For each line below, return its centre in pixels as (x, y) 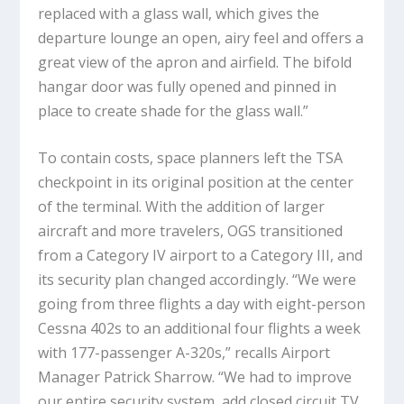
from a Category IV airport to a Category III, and (201, 256)
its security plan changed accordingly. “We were (197, 280)
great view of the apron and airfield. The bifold (195, 62)
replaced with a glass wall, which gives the (179, 13)
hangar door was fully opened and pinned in (188, 86)
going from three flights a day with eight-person (202, 304)
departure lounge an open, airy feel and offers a (201, 37)
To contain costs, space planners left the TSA (191, 158)
